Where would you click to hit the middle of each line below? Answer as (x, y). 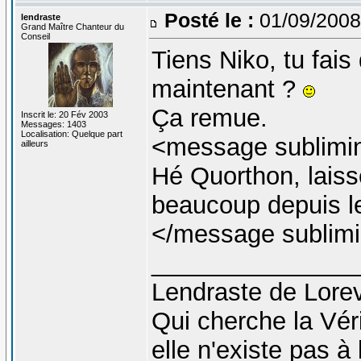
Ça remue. (209, 118)
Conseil (35, 36)
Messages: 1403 (53, 124)
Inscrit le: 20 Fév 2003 (64, 114)
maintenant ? (227, 89)
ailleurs (34, 143)
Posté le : (209, 20)
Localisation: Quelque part (71, 133)
